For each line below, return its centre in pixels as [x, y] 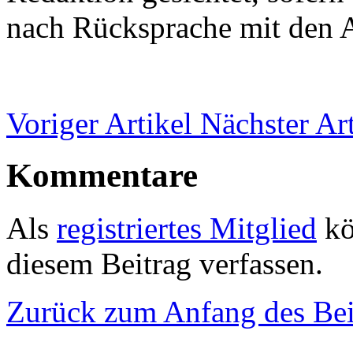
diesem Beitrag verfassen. [165, 264]
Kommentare [102, 176]
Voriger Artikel [103, 123]
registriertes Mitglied [187, 229]
